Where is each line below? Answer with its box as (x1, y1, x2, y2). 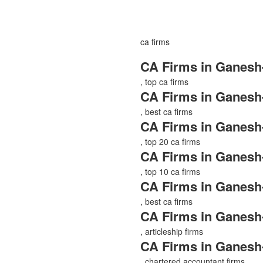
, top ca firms (140, 75, 188, 87)
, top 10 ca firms (140, 165, 200, 177)
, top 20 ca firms (140, 135, 200, 147)
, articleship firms (140, 225, 203, 237)
